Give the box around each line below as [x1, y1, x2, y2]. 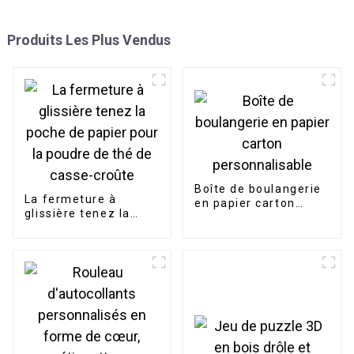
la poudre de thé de [24, 235, 144, 249]
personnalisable [194, 210, 292, 224]
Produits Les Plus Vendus [6, 32, 171, 49]
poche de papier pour [24, 221, 154, 235]
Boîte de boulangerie [194, 182, 322, 195]
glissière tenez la [24, 207, 130, 220]
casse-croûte [24, 250, 105, 263]
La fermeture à [24, 193, 117, 206]
